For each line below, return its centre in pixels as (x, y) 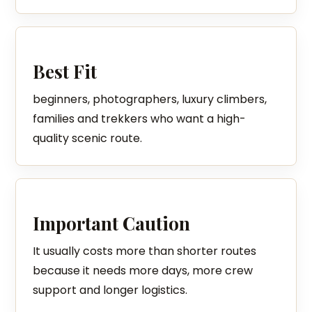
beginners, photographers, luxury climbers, (150, 99)
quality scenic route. (88, 138)
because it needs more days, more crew (143, 271)
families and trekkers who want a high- (140, 119)
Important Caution (112, 223)
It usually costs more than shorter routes (145, 251)
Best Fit (65, 71)
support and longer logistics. (110, 290)
